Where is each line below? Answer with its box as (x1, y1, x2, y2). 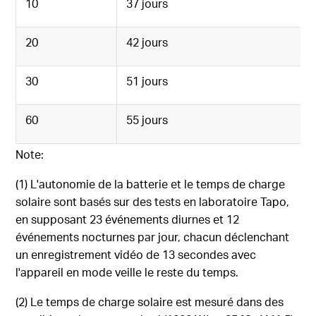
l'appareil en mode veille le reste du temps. (16, 265, 239, 280)
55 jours (126, 112, 169, 128)
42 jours (126, 35, 169, 50)
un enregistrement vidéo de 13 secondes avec (16, 247, 257, 262)
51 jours (126, 73, 169, 89)
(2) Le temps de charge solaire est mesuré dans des (16, 294, 284, 310)
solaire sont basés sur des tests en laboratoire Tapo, (16, 194, 290, 209)
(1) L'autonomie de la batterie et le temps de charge (16, 176, 286, 192)
